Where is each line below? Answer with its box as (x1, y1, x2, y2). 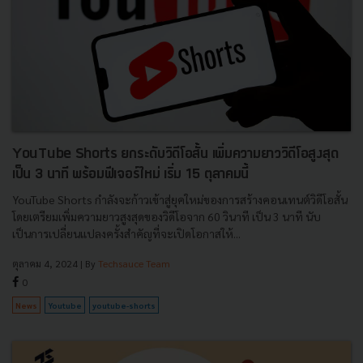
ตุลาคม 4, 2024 (12, 256, 78, 270)
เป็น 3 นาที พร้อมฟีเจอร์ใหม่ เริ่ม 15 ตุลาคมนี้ (12, 166, 250, 182)
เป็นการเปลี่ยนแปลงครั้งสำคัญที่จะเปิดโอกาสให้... (12, 225, 241, 241)
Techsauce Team (98, 256, 170, 270)
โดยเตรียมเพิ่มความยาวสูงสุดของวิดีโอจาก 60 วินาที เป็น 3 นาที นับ (12, 208, 321, 224)
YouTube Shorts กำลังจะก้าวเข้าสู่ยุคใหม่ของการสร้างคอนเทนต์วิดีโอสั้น (12, 191, 348, 207)
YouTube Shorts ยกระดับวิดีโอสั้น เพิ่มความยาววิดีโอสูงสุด (12, 146, 339, 162)
